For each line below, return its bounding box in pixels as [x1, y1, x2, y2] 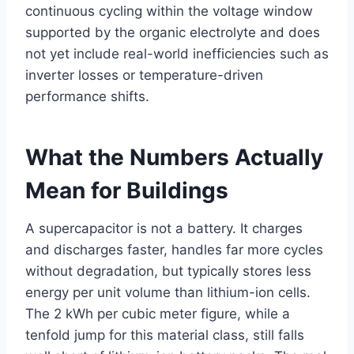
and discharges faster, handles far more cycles [25, 242, 323, 258]
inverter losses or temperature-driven [25, 67, 263, 84]
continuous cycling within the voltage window [25, 3, 313, 20]
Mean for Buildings [25, 177, 228, 205]
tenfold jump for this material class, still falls [25, 327, 304, 344]
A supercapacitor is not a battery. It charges [25, 220, 303, 237]
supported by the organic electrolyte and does [25, 24, 320, 41]
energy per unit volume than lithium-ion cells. [25, 284, 311, 301]
